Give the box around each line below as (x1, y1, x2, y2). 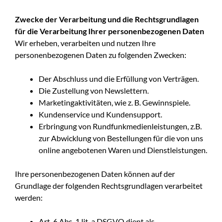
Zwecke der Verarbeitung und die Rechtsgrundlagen (15, 14, 199, 24)
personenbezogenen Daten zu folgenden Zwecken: (15, 50, 186, 59)
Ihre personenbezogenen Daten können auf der (15, 168, 175, 178)
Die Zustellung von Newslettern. (39, 85, 149, 95)
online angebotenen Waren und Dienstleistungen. (39, 145, 207, 155)
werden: (15, 192, 43, 202)
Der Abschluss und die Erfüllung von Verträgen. (39, 73, 199, 83)
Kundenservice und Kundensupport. (39, 109, 162, 119)
